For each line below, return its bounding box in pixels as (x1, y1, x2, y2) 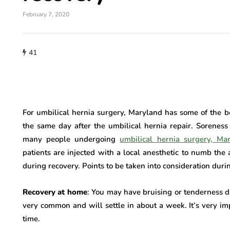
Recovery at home (23, 187, 87, 197)
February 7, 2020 (23, 10, 69, 18)
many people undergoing (23, 134, 120, 144)
